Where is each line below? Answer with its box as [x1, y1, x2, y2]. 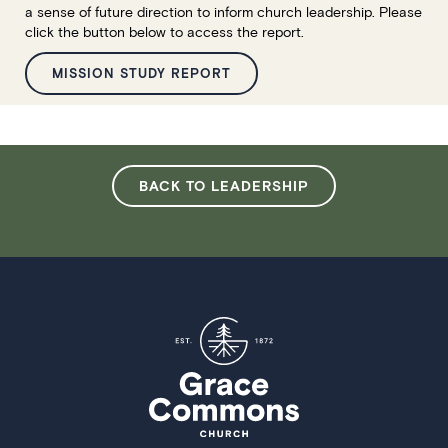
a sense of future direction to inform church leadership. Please [25, 3, 422, 20]
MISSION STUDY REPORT [52, 65, 231, 81]
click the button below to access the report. [25, 23, 304, 40]
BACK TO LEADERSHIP [139, 177, 309, 194]
